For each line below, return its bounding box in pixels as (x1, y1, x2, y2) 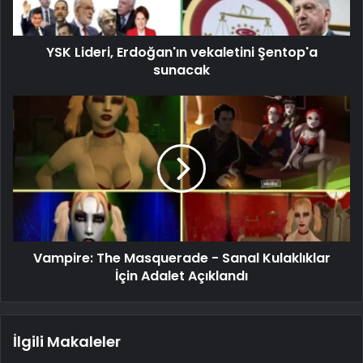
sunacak (153, 60, 210, 79)
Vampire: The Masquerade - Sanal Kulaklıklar (32, 248, 331, 267)
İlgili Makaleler (13, 331, 121, 352)
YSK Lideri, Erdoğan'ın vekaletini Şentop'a (45, 42, 318, 62)
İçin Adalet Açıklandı (115, 266, 248, 285)
